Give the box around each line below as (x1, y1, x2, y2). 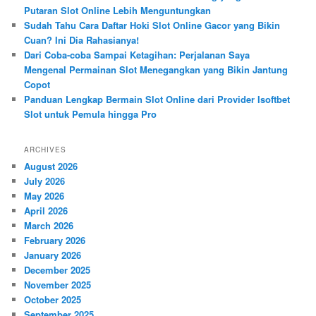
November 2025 (24, 277, 92, 291)
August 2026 (24, 159, 78, 173)
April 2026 (24, 203, 68, 217)
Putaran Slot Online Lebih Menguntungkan (24, 4, 212, 18)
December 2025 (24, 262, 91, 276)
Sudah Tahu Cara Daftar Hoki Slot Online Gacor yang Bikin (24, 18, 281, 32)
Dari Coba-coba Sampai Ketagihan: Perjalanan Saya (24, 48, 250, 62)
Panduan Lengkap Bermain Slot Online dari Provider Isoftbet (24, 92, 291, 107)
